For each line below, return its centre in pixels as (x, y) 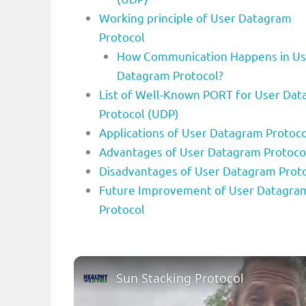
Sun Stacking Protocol (180, 278)
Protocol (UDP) (139, 113)
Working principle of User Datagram (195, 17)
